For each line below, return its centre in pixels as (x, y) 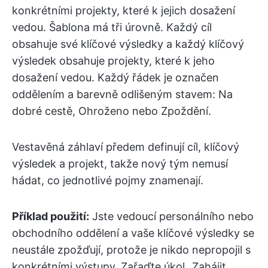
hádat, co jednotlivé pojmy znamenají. (108, 180)
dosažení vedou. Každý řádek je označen (115, 77)
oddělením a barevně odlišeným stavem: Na (122, 94)
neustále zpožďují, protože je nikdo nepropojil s (131, 249)
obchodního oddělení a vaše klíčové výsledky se (133, 233)
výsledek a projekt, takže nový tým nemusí (120, 163)
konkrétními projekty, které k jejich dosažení (124, 10)
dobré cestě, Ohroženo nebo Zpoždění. (112, 111)
